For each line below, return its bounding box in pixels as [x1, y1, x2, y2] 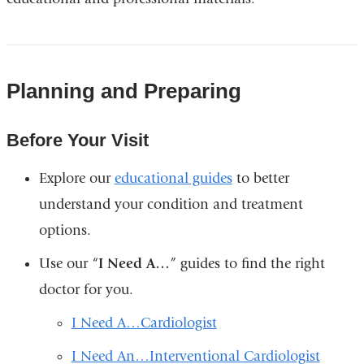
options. [38, 222, 91, 240]
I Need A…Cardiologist [71, 314, 217, 332]
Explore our [38, 170, 115, 188]
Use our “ [38, 255, 98, 273]
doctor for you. [38, 281, 133, 299]
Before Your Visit [6, 130, 149, 151]
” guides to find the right [169, 255, 325, 273]
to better [232, 170, 289, 188]
